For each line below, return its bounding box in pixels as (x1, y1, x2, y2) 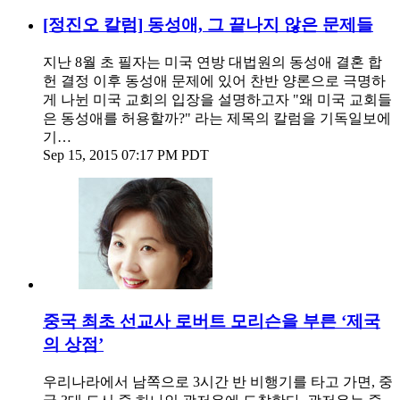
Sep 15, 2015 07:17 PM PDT (43, 147, 209, 163)
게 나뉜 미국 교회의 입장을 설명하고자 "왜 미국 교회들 (43, 92, 392, 108)
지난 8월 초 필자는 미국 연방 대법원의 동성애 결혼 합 (43, 54, 382, 71)
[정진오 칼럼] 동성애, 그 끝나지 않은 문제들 (43, 15, 373, 35)
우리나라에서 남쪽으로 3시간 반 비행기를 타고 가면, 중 (43, 373, 393, 389)
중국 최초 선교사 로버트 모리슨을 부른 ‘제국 (43, 311, 380, 330)
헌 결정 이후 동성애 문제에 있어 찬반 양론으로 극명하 (43, 73, 386, 89)
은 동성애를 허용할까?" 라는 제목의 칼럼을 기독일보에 (43, 111, 391, 127)
